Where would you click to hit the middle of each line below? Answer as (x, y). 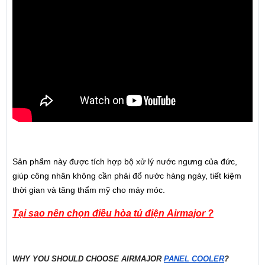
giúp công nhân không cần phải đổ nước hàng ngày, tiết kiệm (127, 176)
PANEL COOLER (194, 259)
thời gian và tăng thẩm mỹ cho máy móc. (89, 190)
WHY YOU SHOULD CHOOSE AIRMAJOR (88, 259)
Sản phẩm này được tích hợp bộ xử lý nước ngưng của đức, (125, 162)
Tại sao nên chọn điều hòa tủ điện (88, 213)
